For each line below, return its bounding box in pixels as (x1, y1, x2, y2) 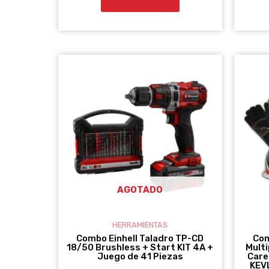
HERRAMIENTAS (112, 220, 168, 230)
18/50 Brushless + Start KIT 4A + (67, 241, 214, 253)
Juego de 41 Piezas (97, 250, 183, 262)
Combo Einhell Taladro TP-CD (76, 232, 204, 244)
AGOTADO (117, 184, 163, 195)
